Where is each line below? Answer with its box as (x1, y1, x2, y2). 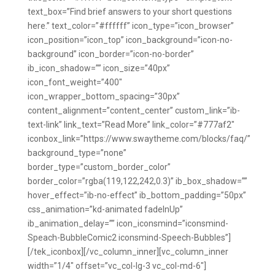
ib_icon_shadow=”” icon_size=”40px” (27, 63, 170, 73)
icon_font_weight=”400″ (27, 77, 122, 87)
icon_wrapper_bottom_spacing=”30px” (27, 91, 180, 101)
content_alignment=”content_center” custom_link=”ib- (27, 106, 240, 115)
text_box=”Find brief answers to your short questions (27, 7, 232, 17)
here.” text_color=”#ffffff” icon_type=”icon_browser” (27, 21, 234, 31)
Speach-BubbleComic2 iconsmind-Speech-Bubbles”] (27, 233, 231, 242)
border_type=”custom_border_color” (27, 162, 171, 172)
